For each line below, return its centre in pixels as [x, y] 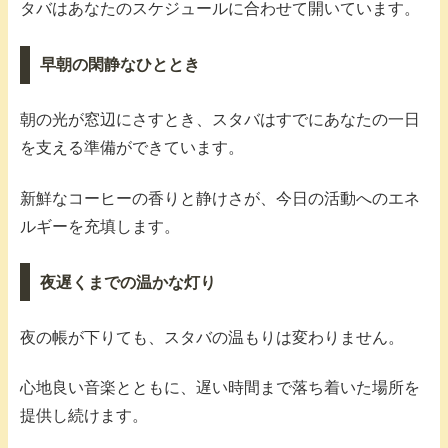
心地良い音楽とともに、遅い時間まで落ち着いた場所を [220, 387]
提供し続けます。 [84, 415]
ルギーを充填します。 [100, 226]
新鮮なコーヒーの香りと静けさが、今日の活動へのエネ [220, 198]
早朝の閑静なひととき [119, 65]
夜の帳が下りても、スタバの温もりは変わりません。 [212, 337]
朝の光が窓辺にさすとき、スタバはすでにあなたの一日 [220, 120]
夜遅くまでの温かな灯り [127, 282]
